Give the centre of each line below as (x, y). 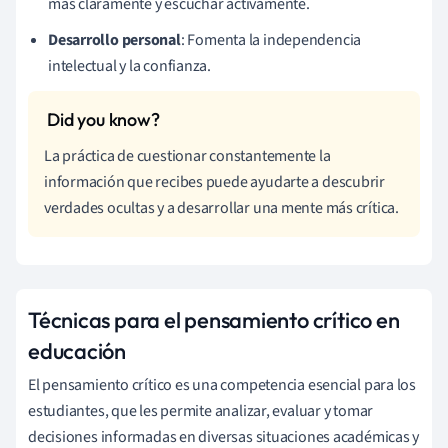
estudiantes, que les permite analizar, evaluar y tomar (201, 410)
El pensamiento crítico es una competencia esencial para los (222, 384)
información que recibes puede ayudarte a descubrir (214, 181)
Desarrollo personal (114, 39)
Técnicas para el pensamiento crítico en (214, 319)
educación (77, 350)
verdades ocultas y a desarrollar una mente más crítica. (221, 207)
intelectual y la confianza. (130, 65)
